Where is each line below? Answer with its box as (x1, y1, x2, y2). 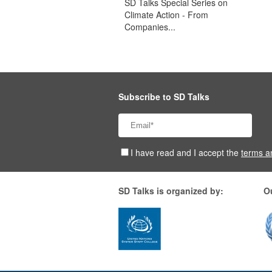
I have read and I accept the (131, 146, 241, 158)
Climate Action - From (124, 8, 208, 21)
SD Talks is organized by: (118, 185, 223, 197)
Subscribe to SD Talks (118, 90, 209, 103)
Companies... (124, 21, 175, 33)
